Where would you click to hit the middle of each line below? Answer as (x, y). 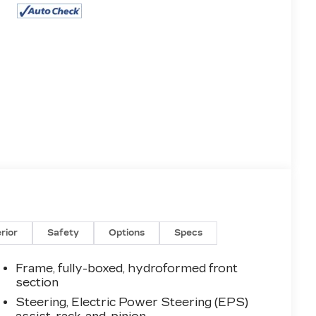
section (37, 283)
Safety (63, 233)
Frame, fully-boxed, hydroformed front (127, 269)
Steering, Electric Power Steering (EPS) (132, 303)
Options (127, 233)
